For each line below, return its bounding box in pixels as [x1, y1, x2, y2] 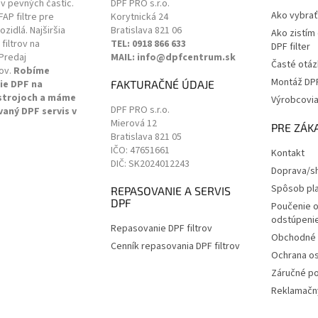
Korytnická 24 [110, 10, 168, 25]
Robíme [13, 64, 50, 79]
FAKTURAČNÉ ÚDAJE [110, 77, 214, 92]
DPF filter [270, 40, 310, 55]
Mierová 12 [110, 116, 157, 131]
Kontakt [270, 146, 305, 161]
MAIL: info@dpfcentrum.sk [110, 50, 236, 65]
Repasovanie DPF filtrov [110, 221, 212, 236]
